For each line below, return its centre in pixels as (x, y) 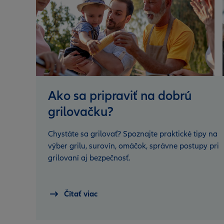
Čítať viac (81, 194)
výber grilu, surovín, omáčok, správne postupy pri (133, 146)
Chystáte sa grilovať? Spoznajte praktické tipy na (133, 134)
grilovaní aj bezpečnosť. (89, 158)
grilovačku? (81, 112)
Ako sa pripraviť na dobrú (120, 96)
